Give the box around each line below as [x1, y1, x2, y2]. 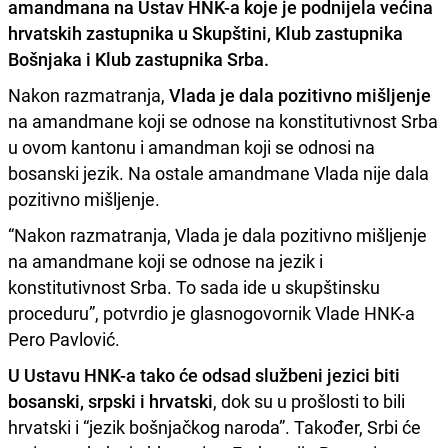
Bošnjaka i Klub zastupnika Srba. [8, 46, 269, 71]
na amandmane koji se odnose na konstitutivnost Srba [8, 108, 438, 133]
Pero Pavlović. [8, 326, 120, 351]
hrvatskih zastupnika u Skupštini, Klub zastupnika [8, 20, 403, 45]
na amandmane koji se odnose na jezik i [8, 248, 323, 273]
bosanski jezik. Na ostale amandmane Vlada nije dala [8, 160, 429, 185]
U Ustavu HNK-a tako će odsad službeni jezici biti [8, 362, 400, 387]
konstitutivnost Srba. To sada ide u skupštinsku [8, 274, 380, 299]
